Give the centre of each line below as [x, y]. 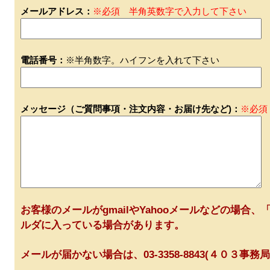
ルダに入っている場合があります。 [102, 225]
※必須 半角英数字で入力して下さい [170, 11]
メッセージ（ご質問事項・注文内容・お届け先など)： [130, 109]
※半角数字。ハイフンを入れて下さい [143, 60]
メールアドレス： [57, 11]
